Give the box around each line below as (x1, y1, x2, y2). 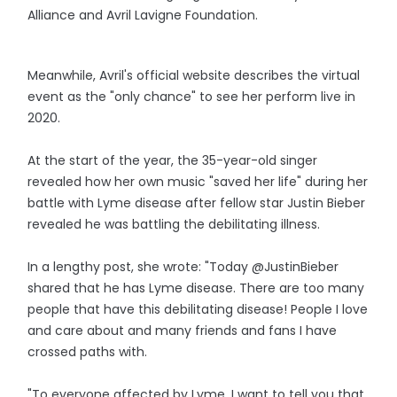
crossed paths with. (27, 343, 148, 361)
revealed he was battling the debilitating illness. (27, 215, 321, 233)
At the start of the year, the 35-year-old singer (27, 152, 318, 169)
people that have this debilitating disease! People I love (27, 300, 369, 318)
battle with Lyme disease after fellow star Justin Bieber (27, 194, 366, 212)
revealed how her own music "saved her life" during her (27, 173, 369, 191)
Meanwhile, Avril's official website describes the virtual (27, 66, 361, 84)
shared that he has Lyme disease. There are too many (27, 279, 365, 297)
